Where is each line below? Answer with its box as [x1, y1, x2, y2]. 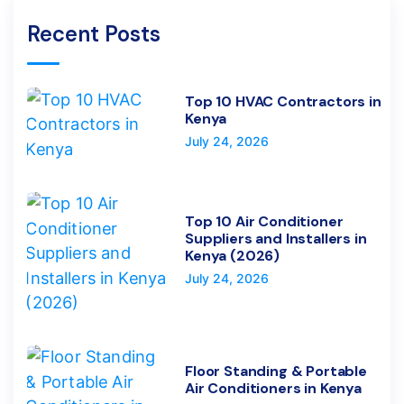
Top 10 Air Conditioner [185, 212, 344, 232]
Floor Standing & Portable [185, 362, 367, 381]
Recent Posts [27, 19, 161, 48]
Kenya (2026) [185, 246, 280, 266]
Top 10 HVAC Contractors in [185, 91, 381, 111]
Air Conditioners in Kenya [185, 379, 362, 399]
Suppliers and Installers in [185, 229, 367, 249]
